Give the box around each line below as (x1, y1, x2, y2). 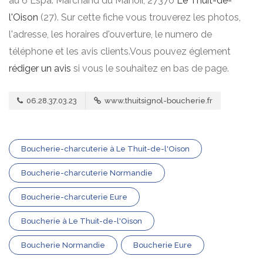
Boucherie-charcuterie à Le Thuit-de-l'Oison (21, 144, 190, 153)
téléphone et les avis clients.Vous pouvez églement (9, 46, 231, 57)
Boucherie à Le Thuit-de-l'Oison (21, 217, 142, 225)
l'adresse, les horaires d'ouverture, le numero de (9, 29, 212, 40)
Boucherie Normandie (21, 241, 105, 249)
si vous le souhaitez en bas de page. (71, 63, 229, 74)
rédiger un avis (9, 63, 71, 74)
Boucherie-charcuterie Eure (21, 193, 127, 201)
